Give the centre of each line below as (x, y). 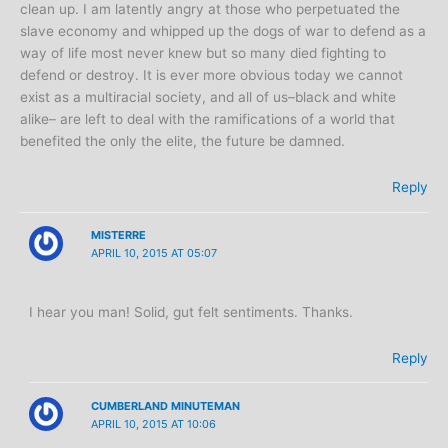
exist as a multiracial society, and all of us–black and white (208, 97)
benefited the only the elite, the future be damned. (182, 141)
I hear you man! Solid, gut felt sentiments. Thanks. (191, 311)
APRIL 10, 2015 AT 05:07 (153, 253)
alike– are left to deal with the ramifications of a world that (207, 119)
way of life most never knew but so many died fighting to (203, 53)
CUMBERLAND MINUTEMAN (165, 405)
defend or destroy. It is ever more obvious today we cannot (211, 75)
